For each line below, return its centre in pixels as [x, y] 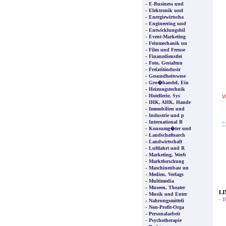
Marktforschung [166, 161]
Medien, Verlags [166, 174]
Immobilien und [167, 109]
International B [166, 122]
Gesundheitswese [167, 76]
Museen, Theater [167, 187]
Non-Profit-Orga [166, 207]
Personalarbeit [164, 214]
